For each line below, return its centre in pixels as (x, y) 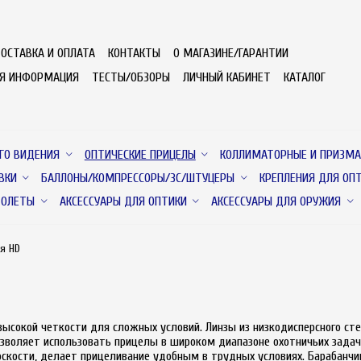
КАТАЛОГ (304, 77)
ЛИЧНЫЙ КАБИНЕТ (226, 77)
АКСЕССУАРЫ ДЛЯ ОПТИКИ (123, 201)
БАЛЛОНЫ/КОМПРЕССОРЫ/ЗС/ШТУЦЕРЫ (138, 178)
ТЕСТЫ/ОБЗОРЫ (131, 77)
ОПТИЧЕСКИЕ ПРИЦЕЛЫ (140, 154)
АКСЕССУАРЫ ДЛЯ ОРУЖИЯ (276, 201)
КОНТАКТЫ (134, 53)
